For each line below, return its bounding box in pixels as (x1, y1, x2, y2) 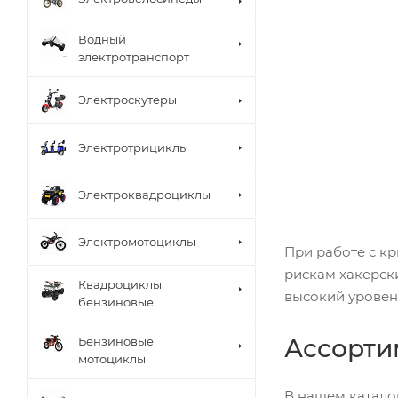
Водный (78, 31, 126, 46)
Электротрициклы (78, 139, 188, 155)
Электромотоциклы (78, 234, 195, 249)
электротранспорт (78, 49, 189, 64)
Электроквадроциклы (78, 187, 211, 202)
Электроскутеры (78, 92, 177, 107)
